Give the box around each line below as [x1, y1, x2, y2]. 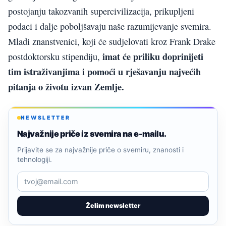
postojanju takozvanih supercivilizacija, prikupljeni [8, 5, 194, 17]
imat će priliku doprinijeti [102, 49, 203, 63]
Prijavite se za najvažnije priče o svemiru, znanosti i [17, 145, 184, 154]
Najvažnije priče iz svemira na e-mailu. [17, 128, 166, 139]
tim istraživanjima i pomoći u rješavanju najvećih [8, 64, 201, 78]
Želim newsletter [86, 201, 140, 209]
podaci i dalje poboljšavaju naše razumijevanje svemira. [8, 20, 211, 32]
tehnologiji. [17, 155, 52, 163]
